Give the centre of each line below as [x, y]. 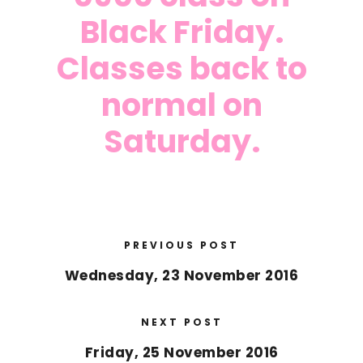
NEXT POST [181, 322]
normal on [181, 105]
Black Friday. [181, 32]
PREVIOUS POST [181, 245]
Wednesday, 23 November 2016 [181, 275]
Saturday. [181, 141]
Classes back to [181, 68]
